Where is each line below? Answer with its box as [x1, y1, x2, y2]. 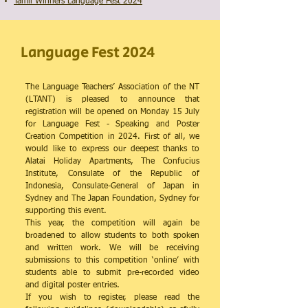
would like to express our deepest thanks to [25, 145, 199, 153]
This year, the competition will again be [25, 219, 199, 228]
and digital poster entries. [25, 281, 120, 289]
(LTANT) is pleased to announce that [25, 96, 199, 104]
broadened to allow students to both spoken [25, 232, 199, 240]
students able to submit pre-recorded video [25, 269, 199, 277]
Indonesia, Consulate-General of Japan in [25, 182, 199, 190]
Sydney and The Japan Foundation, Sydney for [25, 195, 199, 203]
